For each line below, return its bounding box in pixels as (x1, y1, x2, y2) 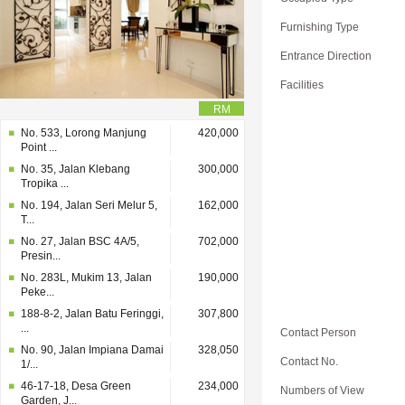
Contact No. (280, 355, 338, 368)
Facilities (280, 79, 324, 91)
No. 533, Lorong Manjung (21, 127, 146, 139)
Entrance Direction (280, 50, 372, 62)
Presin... (21, 250, 61, 262)
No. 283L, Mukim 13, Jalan (21, 271, 152, 284)
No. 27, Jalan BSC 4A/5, (21, 235, 139, 248)
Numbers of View (280, 384, 364, 397)
